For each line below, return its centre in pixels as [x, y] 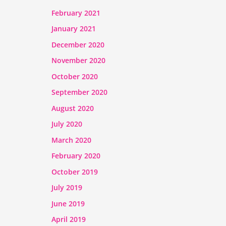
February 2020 [76, 156]
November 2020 [78, 61]
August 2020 [73, 108]
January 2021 [74, 29]
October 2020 [75, 76]
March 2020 [71, 140]
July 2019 [67, 188]
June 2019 [68, 203]
